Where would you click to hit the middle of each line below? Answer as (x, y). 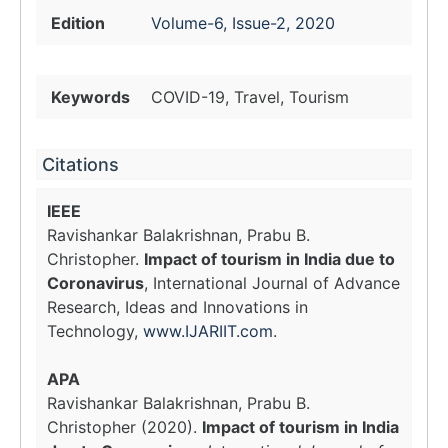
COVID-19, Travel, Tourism (250, 97)
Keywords (90, 97)
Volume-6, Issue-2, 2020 (243, 23)
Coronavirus (95, 283)
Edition (78, 23)
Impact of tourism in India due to (269, 259)
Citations (80, 164)
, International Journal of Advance (272, 283)
